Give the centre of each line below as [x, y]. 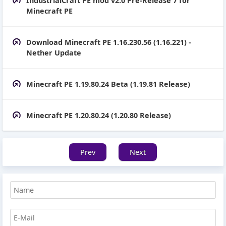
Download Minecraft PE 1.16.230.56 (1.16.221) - [109, 42]
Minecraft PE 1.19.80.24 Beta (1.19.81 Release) [108, 84]
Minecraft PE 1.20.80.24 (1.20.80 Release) [99, 115]
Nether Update [54, 52]
